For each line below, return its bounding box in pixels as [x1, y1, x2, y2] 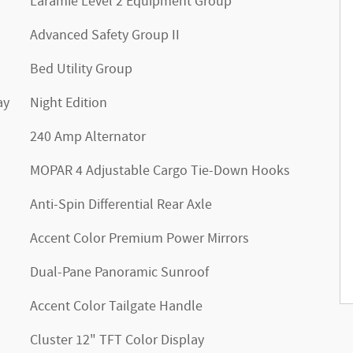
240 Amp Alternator [30, 128, 146, 147]
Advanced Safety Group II [30, 26, 180, 45]
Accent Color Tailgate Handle [30, 297, 203, 316]
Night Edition [30, 94, 107, 113]
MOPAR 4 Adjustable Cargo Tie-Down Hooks [30, 162, 290, 180]
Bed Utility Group [30, 60, 132, 79]
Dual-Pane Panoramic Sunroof [30, 263, 209, 282]
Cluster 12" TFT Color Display [30, 331, 204, 350]
